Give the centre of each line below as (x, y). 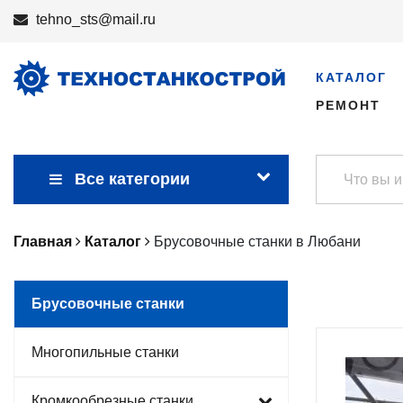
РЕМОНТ (348, 105)
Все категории (132, 179)
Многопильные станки (105, 352)
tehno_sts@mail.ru (96, 19)
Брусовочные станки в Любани (257, 242)
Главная (43, 242)
